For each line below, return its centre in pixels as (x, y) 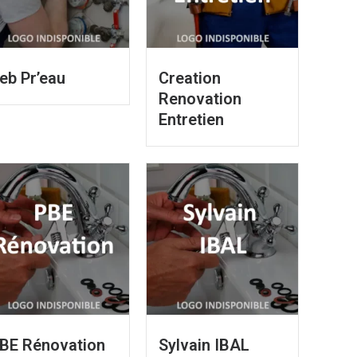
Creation (190, 78)
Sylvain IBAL (204, 345)
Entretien (192, 120)
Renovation (200, 99)
